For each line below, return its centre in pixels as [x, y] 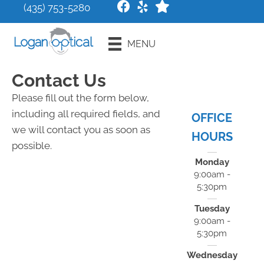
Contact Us [59, 80]
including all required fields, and [86, 113]
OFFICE [212, 118]
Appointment [210, 46]
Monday [212, 162]
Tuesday [212, 208]
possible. [32, 145]
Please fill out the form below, [80, 98]
